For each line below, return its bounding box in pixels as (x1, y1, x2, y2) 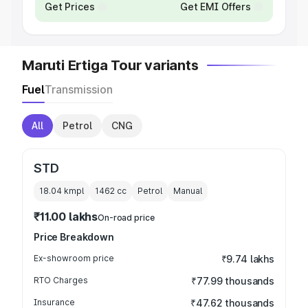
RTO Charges (34, 275, 88, 285)
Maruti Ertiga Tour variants (22, 57, 199, 74)
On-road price (98, 212, 155, 223)
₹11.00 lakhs (34, 210, 98, 223)
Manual (173, 186, 202, 196)
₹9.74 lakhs (221, 253, 274, 265)
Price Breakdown (34, 231, 114, 243)
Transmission (45, 82, 113, 96)
